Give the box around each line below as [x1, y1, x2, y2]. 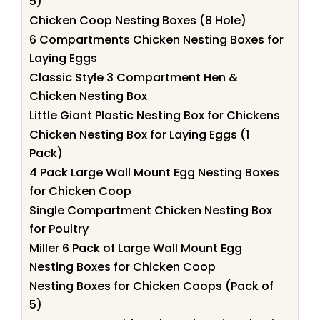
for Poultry [29, 220, 89, 237]
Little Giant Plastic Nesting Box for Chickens [29, 106, 280, 124]
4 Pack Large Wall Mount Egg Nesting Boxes [29, 164, 279, 181]
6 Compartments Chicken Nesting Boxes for [29, 31, 284, 48]
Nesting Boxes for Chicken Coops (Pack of [29, 277, 274, 294]
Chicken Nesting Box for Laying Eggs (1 [29, 126, 249, 143]
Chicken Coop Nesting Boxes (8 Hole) [29, 11, 246, 29]
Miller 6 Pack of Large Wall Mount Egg [29, 239, 242, 256]
